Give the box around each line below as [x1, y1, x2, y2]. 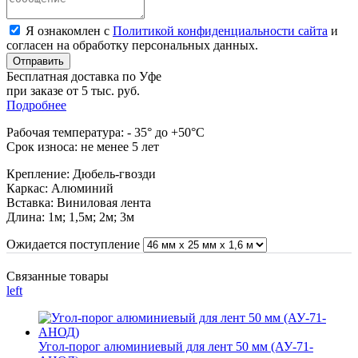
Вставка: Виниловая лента [6, 195, 151, 209]
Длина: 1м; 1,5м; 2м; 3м [6, 209, 134, 224]
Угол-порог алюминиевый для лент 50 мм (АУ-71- [38, 339, 313, 353]
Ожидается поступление [6, 237, 143, 251]
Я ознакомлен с [22, 23, 113, 38]
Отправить [13, 54, 64, 67]
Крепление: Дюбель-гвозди [6, 166, 156, 181]
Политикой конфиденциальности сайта [113, 23, 328, 38]
